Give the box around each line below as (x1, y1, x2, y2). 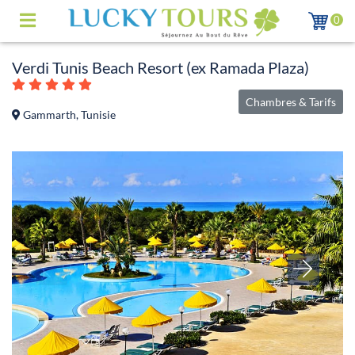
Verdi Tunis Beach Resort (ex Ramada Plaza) (12, 57, 309, 77)
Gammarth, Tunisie (21, 108, 116, 122)
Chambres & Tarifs (246, 94, 336, 109)
